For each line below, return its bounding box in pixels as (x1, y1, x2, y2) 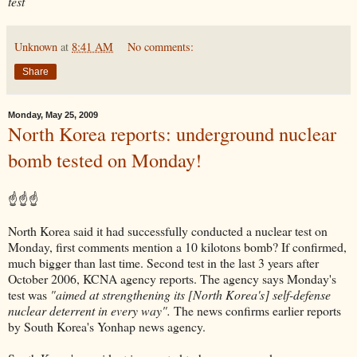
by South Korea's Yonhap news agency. (8, 318, 206, 335)
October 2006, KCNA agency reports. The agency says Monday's (8, 270, 336, 288)
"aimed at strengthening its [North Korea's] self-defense (50, 286, 331, 304)
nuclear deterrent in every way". (8, 302, 171, 320)
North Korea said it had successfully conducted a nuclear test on (8, 222, 328, 240)
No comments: (127, 38, 194, 54)
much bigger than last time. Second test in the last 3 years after (8, 254, 319, 272)
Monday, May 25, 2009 (8, 110, 98, 120)
